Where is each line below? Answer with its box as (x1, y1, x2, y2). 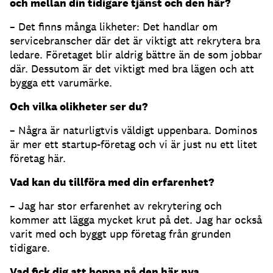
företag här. (10, 151, 66, 166)
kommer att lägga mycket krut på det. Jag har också (10, 213, 262, 227)
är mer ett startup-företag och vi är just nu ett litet (10, 137, 257, 152)
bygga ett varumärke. (10, 76, 112, 90)
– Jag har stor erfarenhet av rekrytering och (10, 199, 222, 213)
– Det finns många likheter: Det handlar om (10, 19, 218, 34)
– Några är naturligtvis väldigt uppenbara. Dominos (10, 123, 257, 138)
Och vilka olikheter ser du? (10, 99, 147, 114)
